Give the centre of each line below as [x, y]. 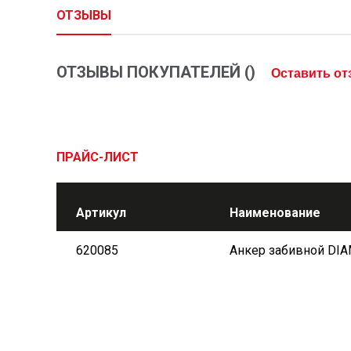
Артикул [101, 213]
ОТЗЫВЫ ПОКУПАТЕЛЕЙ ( [153, 72]
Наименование [275, 213]
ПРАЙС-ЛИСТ [98, 157]
